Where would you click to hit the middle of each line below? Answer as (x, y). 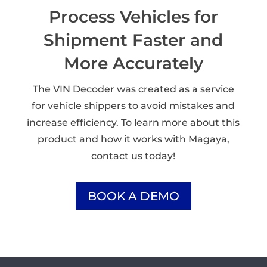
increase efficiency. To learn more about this (133, 122)
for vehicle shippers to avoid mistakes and (133, 105)
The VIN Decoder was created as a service (133, 89)
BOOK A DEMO (133, 196)
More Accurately (133, 63)
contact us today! (133, 156)
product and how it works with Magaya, (133, 139)
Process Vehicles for (133, 16)
